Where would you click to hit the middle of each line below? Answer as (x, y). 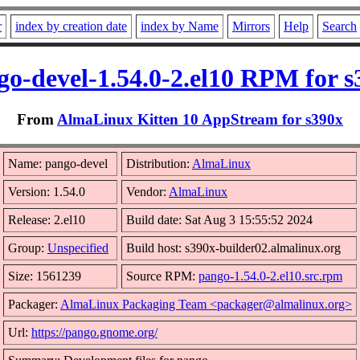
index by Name (180, 26)
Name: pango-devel (58, 163)
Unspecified (78, 247)
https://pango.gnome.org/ (94, 332)
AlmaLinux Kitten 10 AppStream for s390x (200, 119)
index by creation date (71, 26)
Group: (28, 247)
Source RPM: (162, 276)
